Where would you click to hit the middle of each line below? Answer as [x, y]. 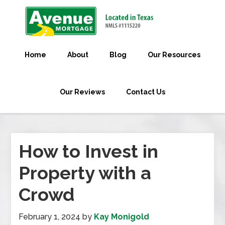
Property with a [85, 173]
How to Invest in [89, 151]
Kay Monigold [122, 217]
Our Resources [174, 55]
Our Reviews [82, 92]
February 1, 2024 [50, 217]
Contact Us [146, 92]
